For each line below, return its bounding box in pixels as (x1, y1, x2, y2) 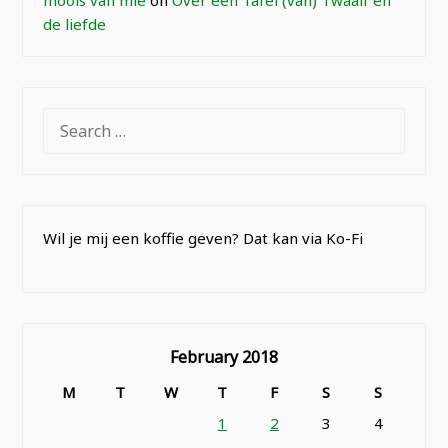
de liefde (43, 13, 107, 34)
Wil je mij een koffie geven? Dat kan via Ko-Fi (43, 227, 364, 248)
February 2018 (169, 346, 278, 368)
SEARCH (42, 108, 100, 129)
